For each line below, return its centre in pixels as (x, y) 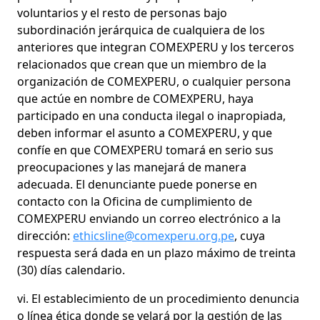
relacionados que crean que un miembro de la (142, 64)
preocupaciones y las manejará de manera (132, 167)
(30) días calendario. (71, 270)
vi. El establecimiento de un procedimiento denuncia (158, 298)
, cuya (250, 235)
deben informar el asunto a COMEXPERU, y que (145, 132)
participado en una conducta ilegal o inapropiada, (151, 115)
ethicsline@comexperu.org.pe (154, 235)
